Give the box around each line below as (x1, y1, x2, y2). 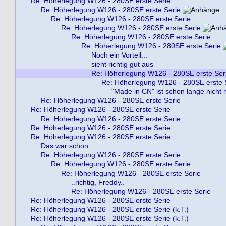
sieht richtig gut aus (91, 60, 153, 68)
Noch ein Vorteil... (91, 51, 147, 59)
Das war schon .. (41, 142, 94, 150)
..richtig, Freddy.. (71, 178, 125, 186)
